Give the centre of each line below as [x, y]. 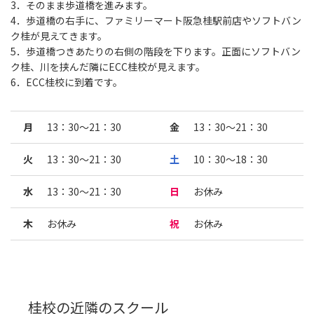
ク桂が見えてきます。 [59, 35]
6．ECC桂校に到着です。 [67, 82]
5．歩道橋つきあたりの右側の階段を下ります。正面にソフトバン [156, 51]
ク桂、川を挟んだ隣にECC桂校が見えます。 [108, 66]
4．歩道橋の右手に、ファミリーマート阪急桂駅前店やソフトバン [156, 20]
